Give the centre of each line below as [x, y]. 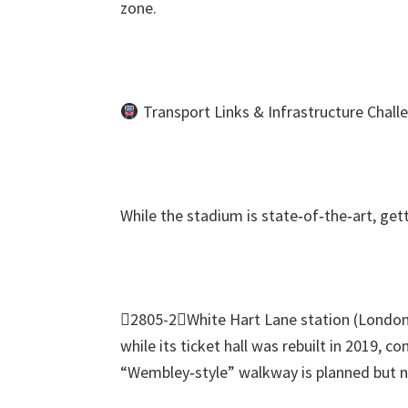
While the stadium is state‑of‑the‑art [246, 215]
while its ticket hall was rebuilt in [231, 346]
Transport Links [194, 112]
